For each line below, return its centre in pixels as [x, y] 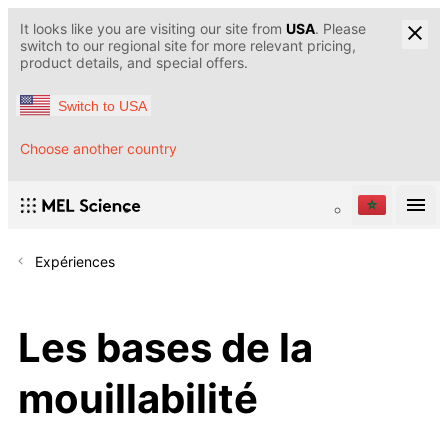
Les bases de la [165, 347]
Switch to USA [102, 105]
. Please [340, 28]
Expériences [75, 262]
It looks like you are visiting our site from [153, 28]
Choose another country [98, 149]
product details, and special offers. [134, 62]
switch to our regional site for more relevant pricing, [188, 45]
